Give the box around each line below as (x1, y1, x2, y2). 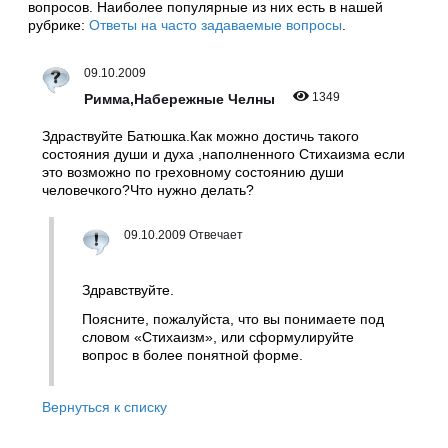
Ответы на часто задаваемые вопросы (89, 17, 342, 34)
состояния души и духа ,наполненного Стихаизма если (42, 146, 405, 163)
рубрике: (28, 17, 89, 34)
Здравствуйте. (82, 281, 174, 298)
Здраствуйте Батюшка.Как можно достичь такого (42, 128, 359, 145)
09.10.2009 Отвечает (124, 227, 243, 242)
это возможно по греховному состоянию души (42, 164, 344, 181)
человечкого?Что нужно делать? (42, 182, 254, 199)
